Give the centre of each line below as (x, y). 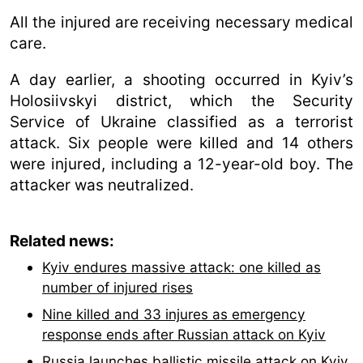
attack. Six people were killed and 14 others (181, 143)
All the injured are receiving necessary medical (181, 22)
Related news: (62, 241)
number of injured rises (117, 287)
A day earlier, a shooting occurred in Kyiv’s (181, 79)
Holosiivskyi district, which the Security (181, 100)
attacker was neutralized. (102, 185)
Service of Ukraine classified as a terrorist (181, 122)
